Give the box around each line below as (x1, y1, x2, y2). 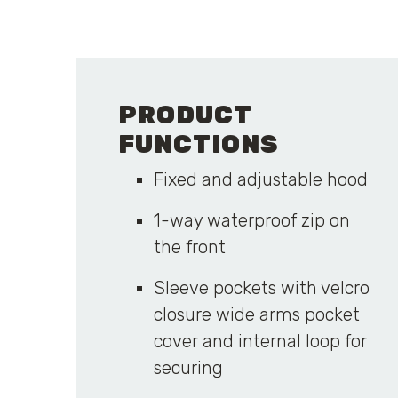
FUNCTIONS (117, 130, 278, 159)
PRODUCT (117, 100, 251, 130)
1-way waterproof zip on (153, 210, 350, 231)
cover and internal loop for (153, 330, 367, 352)
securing (153, 357, 223, 378)
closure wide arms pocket (153, 304, 360, 325)
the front (153, 236, 226, 258)
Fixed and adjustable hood (153, 169, 368, 190)
